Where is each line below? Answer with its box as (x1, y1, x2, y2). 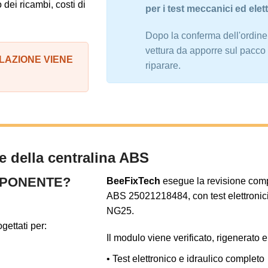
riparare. (145, 60, 181, 71)
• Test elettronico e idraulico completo (106, 253, 264, 264)
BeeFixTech (106, 175, 160, 186)
